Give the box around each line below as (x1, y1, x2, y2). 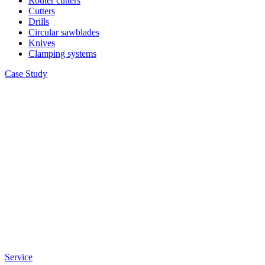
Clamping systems (28, 49, 96, 59)
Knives (28, 38, 55, 49)
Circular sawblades (28, 27, 99, 38)
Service (5, 252, 33, 263)
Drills (28, 17, 49, 27)
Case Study (5, 69, 47, 79)
